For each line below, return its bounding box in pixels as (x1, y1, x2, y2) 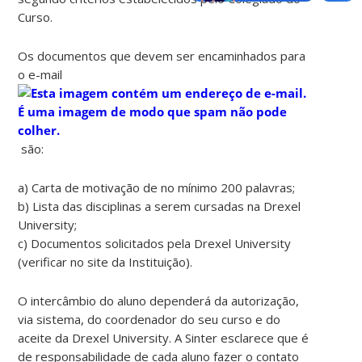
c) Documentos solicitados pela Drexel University (18, 234, 292, 251)
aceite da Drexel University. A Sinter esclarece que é (18, 329, 309, 346)
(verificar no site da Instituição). (18, 253, 193, 270)
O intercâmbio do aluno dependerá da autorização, (18, 292, 300, 309)
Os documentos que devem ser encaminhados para (18, 47, 306, 64)
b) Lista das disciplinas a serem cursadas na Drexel (18, 197, 301, 214)
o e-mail (18, 65, 66, 82)
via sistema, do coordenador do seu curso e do (18, 310, 281, 327)
